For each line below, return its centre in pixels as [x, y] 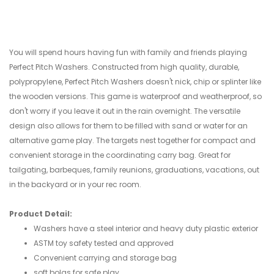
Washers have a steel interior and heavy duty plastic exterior [146, 229]
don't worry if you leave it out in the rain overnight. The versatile [125, 111]
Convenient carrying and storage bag [105, 258]
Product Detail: [41, 214]
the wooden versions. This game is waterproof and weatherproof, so [135, 97]
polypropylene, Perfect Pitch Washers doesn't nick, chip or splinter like [135, 82]
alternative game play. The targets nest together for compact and [132, 141]
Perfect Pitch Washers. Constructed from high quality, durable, [124, 67]
